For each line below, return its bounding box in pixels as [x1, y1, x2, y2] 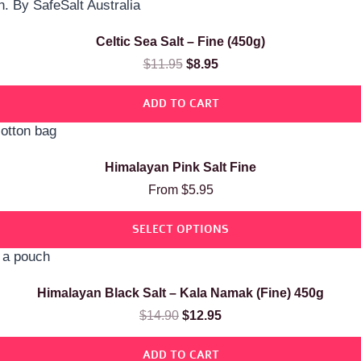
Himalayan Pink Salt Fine [105, 160, 256, 174]
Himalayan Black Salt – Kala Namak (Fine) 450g [37, 286, 324, 300]
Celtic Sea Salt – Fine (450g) [96, 35, 265, 48]
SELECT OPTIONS [132, 222, 229, 237]
